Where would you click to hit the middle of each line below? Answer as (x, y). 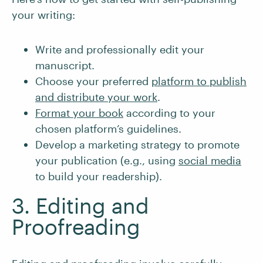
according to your (169, 113)
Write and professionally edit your (120, 49)
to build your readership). (99, 176)
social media (210, 160)
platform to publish (199, 81)
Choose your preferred (93, 81)
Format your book (79, 113)
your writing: (43, 15)
